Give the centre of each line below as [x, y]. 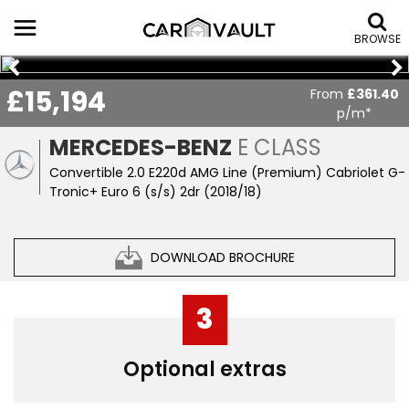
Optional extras [204, 369]
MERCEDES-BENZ [141, 147]
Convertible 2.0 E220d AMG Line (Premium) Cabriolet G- [228, 173]
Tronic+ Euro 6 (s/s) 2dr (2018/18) [156, 192]
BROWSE [378, 39]
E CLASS [277, 147]
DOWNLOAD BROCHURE [222, 257]
